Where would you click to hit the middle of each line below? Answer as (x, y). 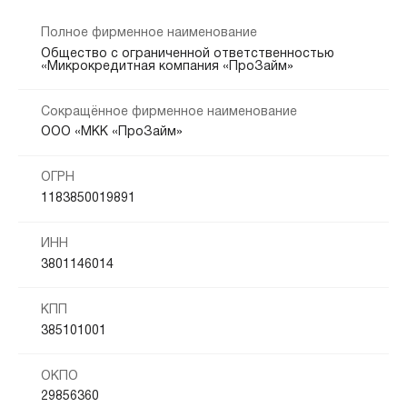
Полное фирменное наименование (149, 33)
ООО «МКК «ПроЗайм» (111, 133)
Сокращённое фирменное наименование (169, 112)
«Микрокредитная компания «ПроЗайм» (167, 66)
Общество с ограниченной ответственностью (187, 54)
